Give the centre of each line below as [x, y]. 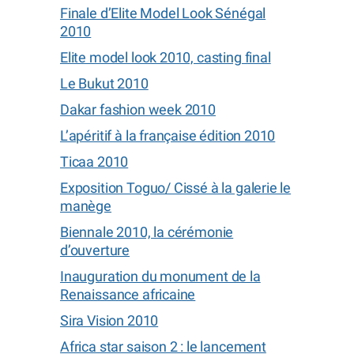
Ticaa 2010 [94, 162]
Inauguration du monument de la [160, 276]
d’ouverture [95, 250]
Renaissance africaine [128, 294]
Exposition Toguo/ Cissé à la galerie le [176, 188]
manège [86, 206]
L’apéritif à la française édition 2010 [168, 136]
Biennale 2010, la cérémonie [147, 232]
